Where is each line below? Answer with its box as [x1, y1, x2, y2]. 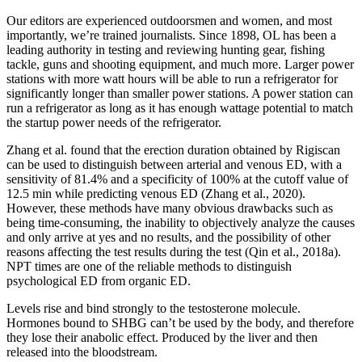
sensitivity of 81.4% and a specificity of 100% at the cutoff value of [6, 172, 348, 187]
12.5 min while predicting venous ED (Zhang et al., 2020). [6, 187, 305, 201]
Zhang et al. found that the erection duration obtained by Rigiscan [6, 143, 340, 158]
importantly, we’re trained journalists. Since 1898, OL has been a [6, 28, 336, 43]
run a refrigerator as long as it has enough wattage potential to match [6, 101, 353, 116]
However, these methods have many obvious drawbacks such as [6, 201, 333, 216]
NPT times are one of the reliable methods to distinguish [6, 259, 292, 274]
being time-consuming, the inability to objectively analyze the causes [6, 216, 355, 230]
